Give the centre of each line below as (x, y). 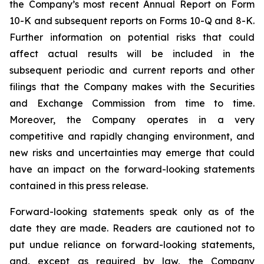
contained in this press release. (79, 186)
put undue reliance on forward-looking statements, (132, 245)
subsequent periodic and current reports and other (132, 70)
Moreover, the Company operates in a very (132, 120)
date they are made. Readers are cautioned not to (132, 228)
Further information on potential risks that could (132, 37)
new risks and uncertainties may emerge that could (132, 153)
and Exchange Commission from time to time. (132, 103)
